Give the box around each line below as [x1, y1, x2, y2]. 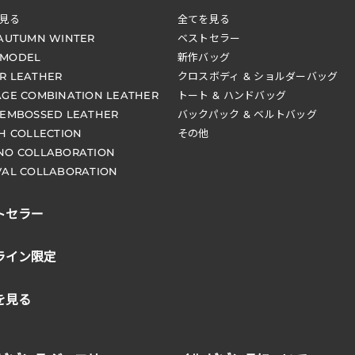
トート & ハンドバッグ [177, 89, 287, 102]
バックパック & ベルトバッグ [177, 108, 317, 121]
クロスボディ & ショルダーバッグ [177, 70, 338, 83]
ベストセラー [177, 32, 241, 45]
